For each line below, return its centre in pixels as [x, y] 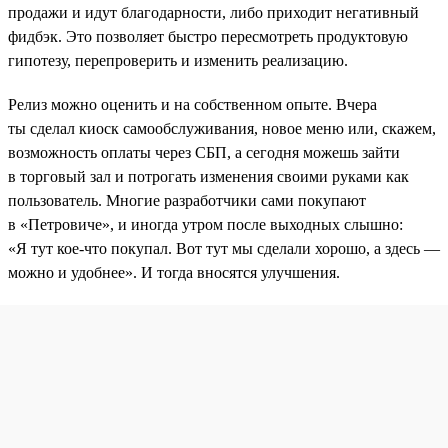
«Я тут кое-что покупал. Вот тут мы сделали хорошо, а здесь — [224, 248]
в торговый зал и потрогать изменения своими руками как [208, 176]
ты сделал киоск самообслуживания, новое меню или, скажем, [222, 128]
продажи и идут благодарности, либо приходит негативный [213, 12]
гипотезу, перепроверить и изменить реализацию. [178, 60]
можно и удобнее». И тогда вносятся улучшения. [174, 272]
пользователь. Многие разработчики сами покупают [187, 200]
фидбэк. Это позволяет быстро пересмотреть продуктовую [208, 36]
